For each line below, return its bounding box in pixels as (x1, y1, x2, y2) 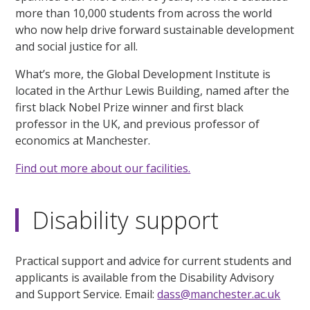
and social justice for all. (15, 39, 138, 55)
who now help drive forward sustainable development (15, 22, 295, 38)
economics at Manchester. (15, 133, 151, 149)
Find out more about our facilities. (15, 161, 191, 176)
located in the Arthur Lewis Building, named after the (15, 83, 290, 99)
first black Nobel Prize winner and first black (15, 100, 244, 116)
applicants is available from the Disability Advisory (15, 270, 275, 286)
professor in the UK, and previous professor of (15, 116, 260, 132)
